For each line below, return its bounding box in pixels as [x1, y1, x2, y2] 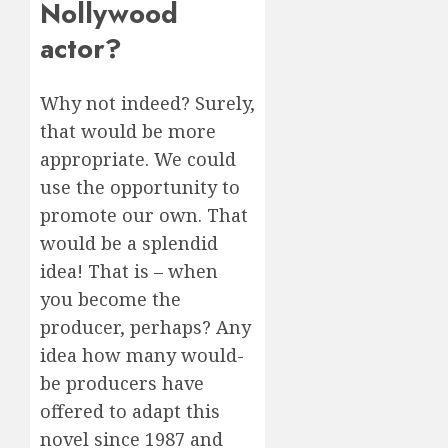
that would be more [40, 118, 216, 143]
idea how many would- [40, 342, 244, 367]
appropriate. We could [40, 146, 236, 171]
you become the [40, 286, 181, 311]
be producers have [40, 370, 204, 395]
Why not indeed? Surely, [40, 90, 255, 115]
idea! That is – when [40, 258, 218, 283]
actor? [40, 29, 122, 69]
